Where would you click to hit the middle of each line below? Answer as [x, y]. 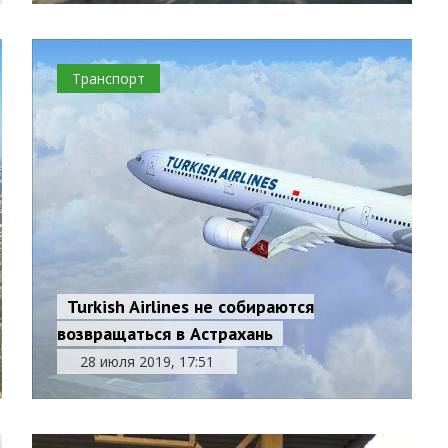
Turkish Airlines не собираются [191, 306]
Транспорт [109, 78]
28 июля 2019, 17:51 [147, 361]
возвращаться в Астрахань [165, 333]
